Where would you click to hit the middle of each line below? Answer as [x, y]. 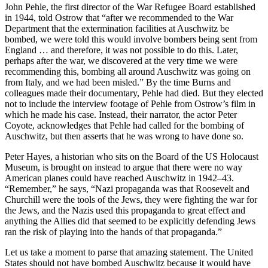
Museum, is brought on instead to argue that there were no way [124, 167]
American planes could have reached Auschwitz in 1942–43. [119, 178]
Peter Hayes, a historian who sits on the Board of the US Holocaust [132, 157]
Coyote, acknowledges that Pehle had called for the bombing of [124, 126]
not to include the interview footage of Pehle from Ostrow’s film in [130, 104]
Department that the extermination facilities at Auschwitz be [117, 29]
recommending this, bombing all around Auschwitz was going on [128, 72]
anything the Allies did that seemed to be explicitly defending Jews [130, 221]
